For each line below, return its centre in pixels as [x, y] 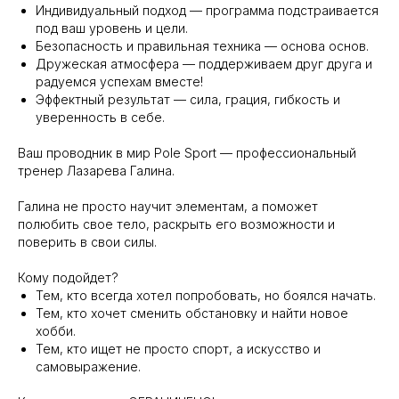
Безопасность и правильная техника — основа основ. [202, 46]
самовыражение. [88, 367]
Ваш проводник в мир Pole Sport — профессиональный [187, 153]
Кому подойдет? [68, 278]
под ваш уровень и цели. [112, 28]
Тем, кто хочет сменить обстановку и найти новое [192, 313]
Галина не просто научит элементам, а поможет [168, 207]
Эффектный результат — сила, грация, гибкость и [188, 100]
